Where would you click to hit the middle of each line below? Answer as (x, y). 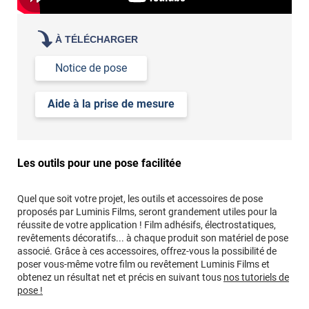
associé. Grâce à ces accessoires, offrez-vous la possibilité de (147, 251)
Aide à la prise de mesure (111, 104)
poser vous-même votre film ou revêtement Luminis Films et (143, 264)
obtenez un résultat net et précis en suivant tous (120, 277)
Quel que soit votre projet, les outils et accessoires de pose (140, 198)
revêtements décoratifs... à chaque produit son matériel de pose (153, 238)
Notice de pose (91, 68)
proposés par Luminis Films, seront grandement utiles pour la (147, 211)
